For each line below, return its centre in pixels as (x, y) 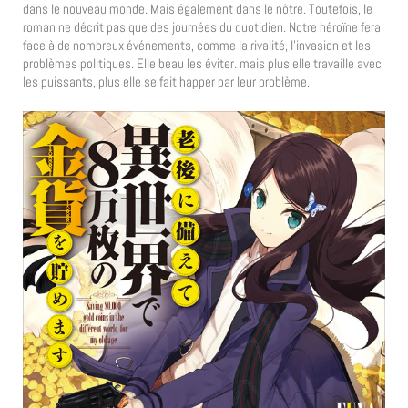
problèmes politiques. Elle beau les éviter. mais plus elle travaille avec (202, 64)
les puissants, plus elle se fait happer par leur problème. (166, 82)
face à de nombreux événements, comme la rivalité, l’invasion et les (197, 46)
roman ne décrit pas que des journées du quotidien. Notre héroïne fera (202, 27)
